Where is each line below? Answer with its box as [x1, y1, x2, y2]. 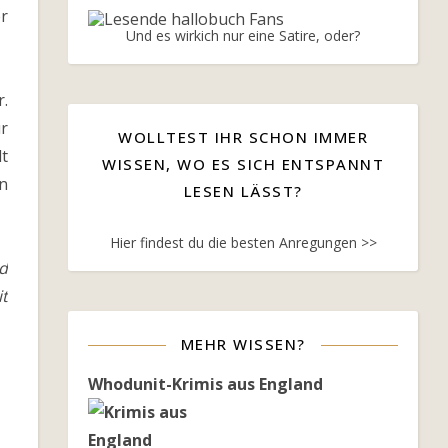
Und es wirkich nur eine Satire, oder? [126, 26, 360, 45]
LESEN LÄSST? [183, 181, 303, 201]
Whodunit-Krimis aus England [88, 373, 323, 395]
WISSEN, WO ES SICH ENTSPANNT [102, 154, 384, 174]
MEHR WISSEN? [180, 334, 306, 354]
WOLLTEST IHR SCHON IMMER [118, 127, 368, 147]
